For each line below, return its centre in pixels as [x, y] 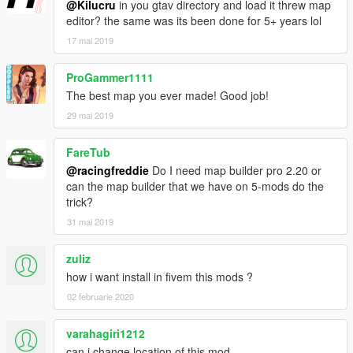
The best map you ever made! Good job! [167, 95]
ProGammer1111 [110, 77]
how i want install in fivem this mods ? [160, 276]
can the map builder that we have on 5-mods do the [195, 186]
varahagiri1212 [106, 333]
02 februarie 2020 [100, 296]
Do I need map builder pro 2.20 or [235, 170]
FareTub [88, 152]
